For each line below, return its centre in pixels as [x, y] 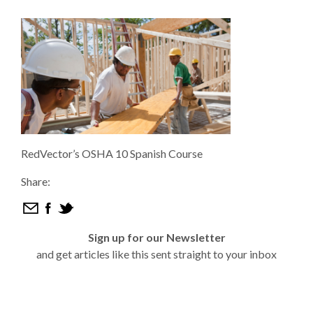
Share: [36, 181]
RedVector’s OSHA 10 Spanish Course [112, 153]
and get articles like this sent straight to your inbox [156, 254]
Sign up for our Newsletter [156, 237]
